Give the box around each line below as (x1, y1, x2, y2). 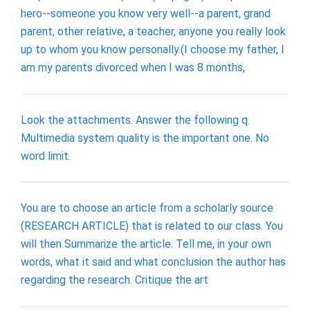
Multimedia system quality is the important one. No (21, 131, 269, 145)
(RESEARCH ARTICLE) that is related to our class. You (21, 219, 283, 233)
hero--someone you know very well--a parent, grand (21, 6, 271, 20)
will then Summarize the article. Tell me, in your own (21, 237, 271, 251)
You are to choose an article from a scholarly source (21, 201, 273, 215)
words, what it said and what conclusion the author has (21, 255, 286, 269)
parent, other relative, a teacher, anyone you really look (21, 24, 286, 38)
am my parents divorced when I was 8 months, (21, 60, 245, 74)
